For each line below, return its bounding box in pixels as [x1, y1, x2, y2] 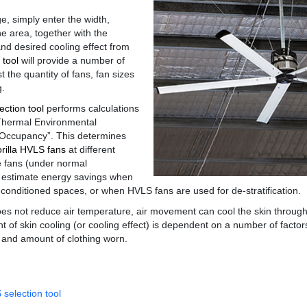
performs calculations [44, 103, 140, 114]
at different [69, 144, 116, 155]
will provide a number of [19, 55, 125, 66]
